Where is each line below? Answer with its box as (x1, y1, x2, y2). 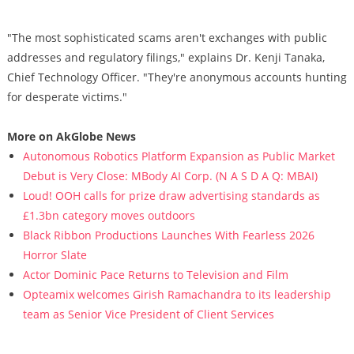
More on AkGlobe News (6, 129, 136, 144)
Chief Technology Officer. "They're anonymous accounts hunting (6, 70, 347, 85)
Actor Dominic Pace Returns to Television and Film (22, 267, 288, 282)
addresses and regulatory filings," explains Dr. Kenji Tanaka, (6, 50, 325, 65)
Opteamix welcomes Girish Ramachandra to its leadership (22, 287, 331, 302)
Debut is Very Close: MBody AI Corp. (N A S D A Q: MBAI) (22, 168, 318, 183)
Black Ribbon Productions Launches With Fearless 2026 (22, 228, 314, 243)
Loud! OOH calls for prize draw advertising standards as (22, 188, 320, 203)
